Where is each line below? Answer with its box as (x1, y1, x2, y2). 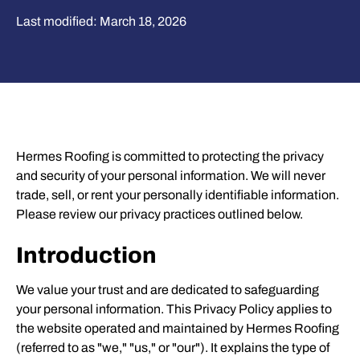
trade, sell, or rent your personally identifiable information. (16, 187, 339, 202)
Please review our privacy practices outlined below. (16, 207, 303, 221)
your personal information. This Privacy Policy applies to (16, 301, 332, 316)
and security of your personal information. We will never (16, 168, 325, 182)
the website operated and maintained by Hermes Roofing (16, 321, 339, 335)
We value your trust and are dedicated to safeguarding (16, 282, 319, 297)
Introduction (16, 242, 157, 268)
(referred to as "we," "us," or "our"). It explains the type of (16, 340, 329, 354)
